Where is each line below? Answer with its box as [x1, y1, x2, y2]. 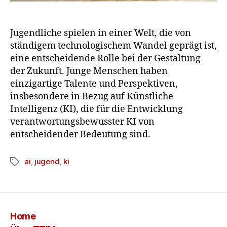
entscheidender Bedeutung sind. [10, 129, 150, 141]
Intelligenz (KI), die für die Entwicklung [10, 103, 183, 116]
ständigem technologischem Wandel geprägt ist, [10, 40, 217, 52]
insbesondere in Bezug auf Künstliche [10, 91, 173, 103]
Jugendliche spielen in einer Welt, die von [10, 27, 191, 40]
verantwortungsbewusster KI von [10, 116, 155, 128]
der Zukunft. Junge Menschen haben [10, 65, 168, 78]
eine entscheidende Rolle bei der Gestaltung [10, 53, 201, 65]
